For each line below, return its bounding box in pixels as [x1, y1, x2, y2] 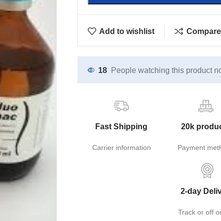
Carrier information [92, 144, 151, 151]
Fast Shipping [95, 122, 147, 131]
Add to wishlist [99, 27, 155, 36]
